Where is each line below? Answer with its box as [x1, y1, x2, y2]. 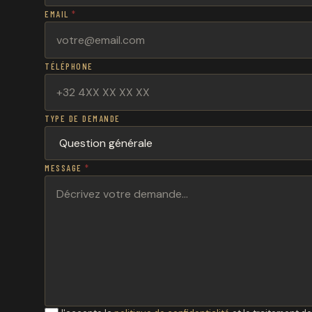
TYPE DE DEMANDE [45, 113, 120, 124]
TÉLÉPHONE [45, 61, 93, 72]
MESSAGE [45, 162, 85, 173]
